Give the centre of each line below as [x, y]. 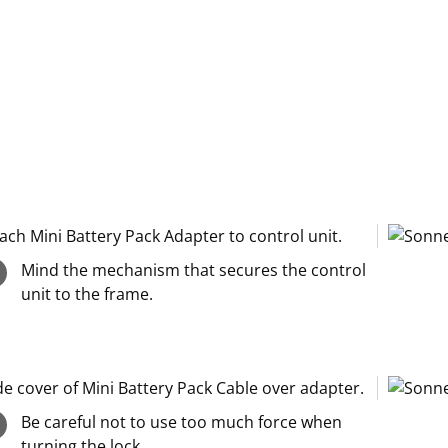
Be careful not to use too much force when [182, 422]
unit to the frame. [87, 294]
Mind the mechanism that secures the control [194, 270]
